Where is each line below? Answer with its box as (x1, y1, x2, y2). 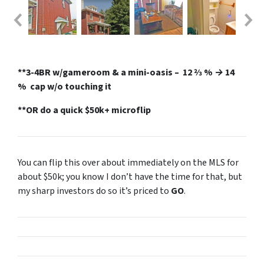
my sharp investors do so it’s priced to (18, 184, 171, 197)
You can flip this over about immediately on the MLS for (18, 156, 239, 169)
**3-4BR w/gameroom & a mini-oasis (18, 65, 173, 79)
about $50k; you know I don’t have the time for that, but (18, 170, 242, 183)
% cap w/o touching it (18, 80, 111, 93)
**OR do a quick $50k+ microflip (18, 103, 151, 117)
